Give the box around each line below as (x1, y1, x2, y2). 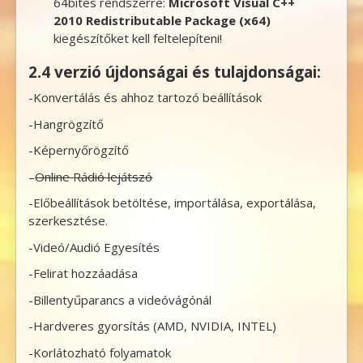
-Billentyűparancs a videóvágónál (28, 291, 212, 308)
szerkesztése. (28, 212, 109, 229)
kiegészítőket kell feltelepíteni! (53, 29, 222, 46)
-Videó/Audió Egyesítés (28, 238, 160, 255)
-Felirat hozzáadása (28, 265, 139, 282)
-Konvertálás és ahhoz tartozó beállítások (28, 89, 263, 106)
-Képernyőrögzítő (28, 142, 130, 159)
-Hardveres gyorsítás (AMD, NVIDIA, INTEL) (28, 318, 277, 335)
